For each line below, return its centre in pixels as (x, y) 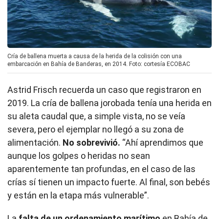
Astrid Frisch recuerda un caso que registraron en (104, 90)
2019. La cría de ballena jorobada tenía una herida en (109, 103)
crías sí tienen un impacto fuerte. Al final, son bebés (109, 182)
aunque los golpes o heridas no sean (79, 156)
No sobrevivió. (91, 143)
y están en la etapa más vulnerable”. (78, 196)
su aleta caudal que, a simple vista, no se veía (96, 116)
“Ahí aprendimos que (162, 143)
